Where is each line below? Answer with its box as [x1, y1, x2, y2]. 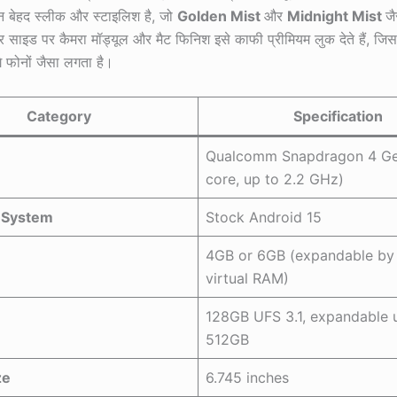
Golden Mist [177, 6, 264, 25]
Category [27, 106, 91, 125]
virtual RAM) [206, 269, 289, 287]
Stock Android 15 [206, 207, 322, 226]
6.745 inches [206, 368, 289, 386]
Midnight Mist [287, 6, 385, 25]
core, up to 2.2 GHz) [206, 169, 344, 188]
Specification [292, 106, 383, 125]
